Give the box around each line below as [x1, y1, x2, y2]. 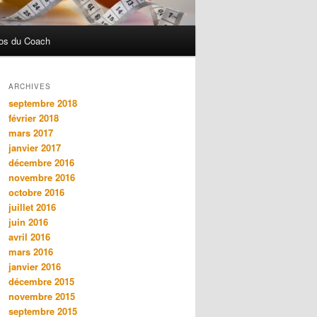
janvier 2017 [8, 141, 61, 155]
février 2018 [8, 111, 59, 125]
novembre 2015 [8, 289, 75, 304]
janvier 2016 [8, 260, 61, 274]
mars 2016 [8, 245, 53, 259]
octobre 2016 [8, 185, 64, 200]
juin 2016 [8, 215, 48, 229]
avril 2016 [8, 230, 50, 244]
